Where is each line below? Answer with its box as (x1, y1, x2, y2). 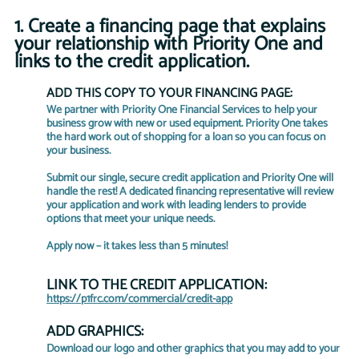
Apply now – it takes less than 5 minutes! (46, 237, 228, 256)
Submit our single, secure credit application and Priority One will (46, 169, 336, 188)
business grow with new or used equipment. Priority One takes (46, 115, 330, 133)
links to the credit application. (14, 46, 254, 78)
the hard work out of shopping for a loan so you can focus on (46, 128, 328, 147)
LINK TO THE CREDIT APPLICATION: (46, 273, 267, 297)
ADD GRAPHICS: (46, 320, 143, 344)
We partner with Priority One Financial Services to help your (46, 101, 320, 119)
